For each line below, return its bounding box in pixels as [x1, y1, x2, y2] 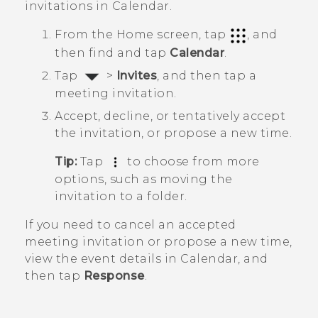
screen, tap [153, 28, 229, 42]
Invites [116, 68, 157, 82]
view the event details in [25, 252, 180, 266]
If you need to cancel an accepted [25, 218, 236, 232]
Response [83, 269, 145, 283]
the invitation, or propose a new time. [55, 126, 292, 140]
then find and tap [55, 45, 170, 60]
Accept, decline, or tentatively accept [55, 109, 285, 123]
